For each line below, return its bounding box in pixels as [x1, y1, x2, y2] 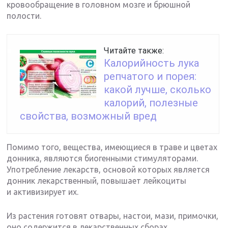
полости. [7, 11, 42, 21]
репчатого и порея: [104, 70, 197, 83]
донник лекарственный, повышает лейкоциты [7, 176, 187, 186]
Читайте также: [104, 46, 164, 56]
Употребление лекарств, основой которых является [7, 165, 210, 175]
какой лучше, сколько [104, 83, 212, 96]
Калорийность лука [104, 57, 199, 70]
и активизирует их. [7, 187, 79, 197]
